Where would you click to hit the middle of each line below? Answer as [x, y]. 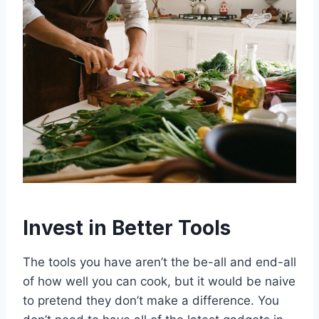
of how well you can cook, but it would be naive [159, 282]
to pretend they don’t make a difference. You [151, 301]
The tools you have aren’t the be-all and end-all [159, 262]
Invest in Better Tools [127, 228]
